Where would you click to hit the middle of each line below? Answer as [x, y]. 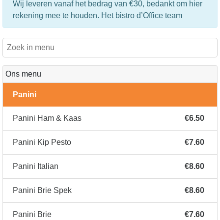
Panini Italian [36, 166]
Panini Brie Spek [42, 191]
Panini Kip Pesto [42, 142]
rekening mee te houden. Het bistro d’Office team [97, 16]
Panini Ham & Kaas [47, 118]
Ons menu [23, 74]
